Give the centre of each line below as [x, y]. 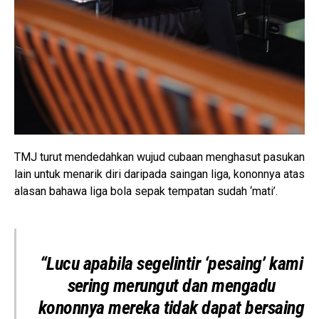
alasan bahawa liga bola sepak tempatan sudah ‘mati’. [146, 192]
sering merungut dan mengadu [171, 286]
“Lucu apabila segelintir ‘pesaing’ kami [171, 264]
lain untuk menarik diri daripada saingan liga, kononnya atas [159, 174]
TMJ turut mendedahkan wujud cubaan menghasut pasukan [159, 157]
